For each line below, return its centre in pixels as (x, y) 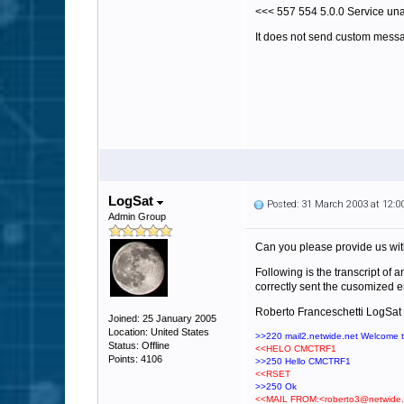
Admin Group (137, 216)
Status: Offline (139, 345)
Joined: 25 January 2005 (162, 318)
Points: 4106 (135, 359)
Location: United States (159, 332)
